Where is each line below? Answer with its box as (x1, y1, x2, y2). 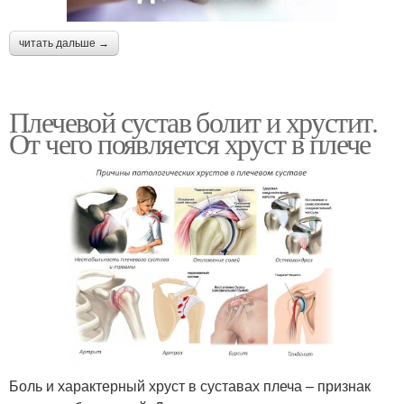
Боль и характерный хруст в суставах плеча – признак (9, 374, 371, 396)
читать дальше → (19, 37, 109, 50)
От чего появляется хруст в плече (9, 124, 371, 163)
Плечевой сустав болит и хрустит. (9, 102, 378, 142)
